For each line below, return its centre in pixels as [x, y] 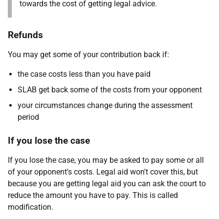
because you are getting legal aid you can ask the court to [107, 184]
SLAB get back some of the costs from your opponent [110, 90]
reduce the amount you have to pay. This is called [93, 195]
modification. [31, 207]
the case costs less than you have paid [84, 74]
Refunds [25, 35]
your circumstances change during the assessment [105, 105]
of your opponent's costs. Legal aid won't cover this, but [103, 172]
